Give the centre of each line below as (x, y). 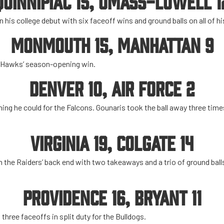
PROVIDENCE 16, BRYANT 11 (112, 197)
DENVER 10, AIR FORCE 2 (112, 88)
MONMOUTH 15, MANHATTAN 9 (112, 44)
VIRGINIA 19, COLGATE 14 (112, 142)
